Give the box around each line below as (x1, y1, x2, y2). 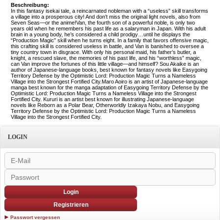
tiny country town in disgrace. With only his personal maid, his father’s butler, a (11, 49, 196, 55)
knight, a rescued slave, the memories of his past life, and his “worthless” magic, (11, 55, 201, 61)
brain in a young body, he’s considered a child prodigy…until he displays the (11, 31, 190, 37)
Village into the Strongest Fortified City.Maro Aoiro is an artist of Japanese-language (11, 78, 208, 84)
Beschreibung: (11, 1, 49, 8)
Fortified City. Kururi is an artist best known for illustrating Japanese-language (11, 96, 194, 102)
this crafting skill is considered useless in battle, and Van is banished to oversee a (11, 43, 204, 49)
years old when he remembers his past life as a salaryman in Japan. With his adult (11, 25, 206, 31)
